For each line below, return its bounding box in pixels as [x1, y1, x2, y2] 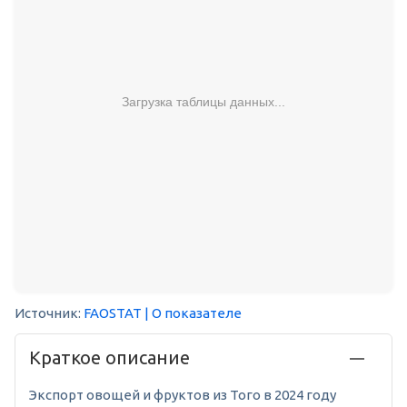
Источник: [15, 305, 84, 322]
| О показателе [144, 305, 242, 322]
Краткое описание [29, 347, 190, 369]
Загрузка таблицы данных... [122, 94, 285, 109]
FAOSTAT [84, 305, 142, 322]
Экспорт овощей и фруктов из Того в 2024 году [29, 387, 336, 403]
